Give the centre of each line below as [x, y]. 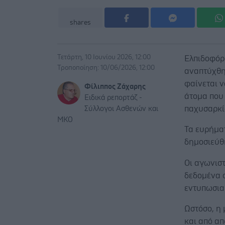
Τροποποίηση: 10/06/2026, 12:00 [106, 68]
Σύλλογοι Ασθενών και [121, 109]
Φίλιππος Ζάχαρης [115, 87]
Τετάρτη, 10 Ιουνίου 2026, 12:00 [104, 58]
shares [80, 23]
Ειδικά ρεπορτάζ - [113, 98]
